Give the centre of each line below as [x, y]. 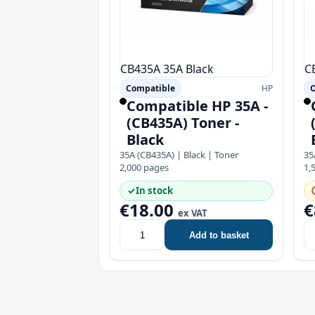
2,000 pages [144, 167]
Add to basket [219, 235]
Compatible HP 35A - [197, 106]
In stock [154, 191]
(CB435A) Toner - [183, 123]
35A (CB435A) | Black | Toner [179, 155]
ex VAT [193, 213]
